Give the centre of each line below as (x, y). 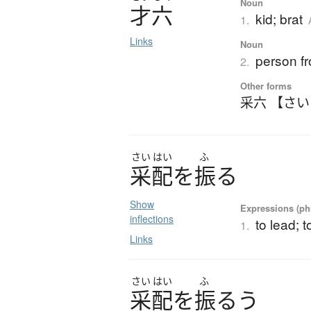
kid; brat (279, 19)
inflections (152, 219)
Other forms (266, 86)
